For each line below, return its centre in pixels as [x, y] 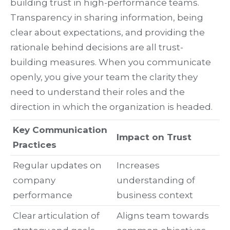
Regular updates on [57, 166]
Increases [138, 166]
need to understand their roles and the [98, 92]
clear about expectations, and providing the [108, 33]
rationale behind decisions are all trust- [97, 47]
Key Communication [60, 130]
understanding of [156, 180]
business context [155, 195]
